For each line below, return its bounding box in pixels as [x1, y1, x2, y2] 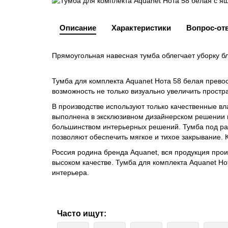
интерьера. [52, 168, 89, 177]
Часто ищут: [57, 209, 106, 218]
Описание [60, 23, 96, 33]
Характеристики [111, 23, 171, 33]
